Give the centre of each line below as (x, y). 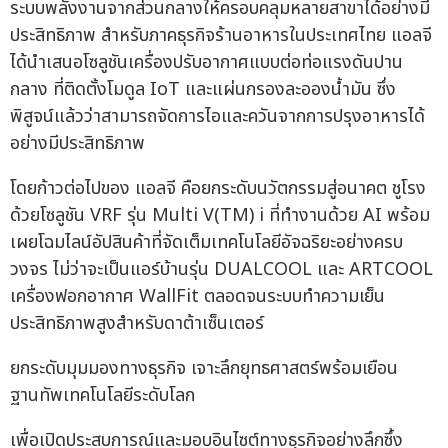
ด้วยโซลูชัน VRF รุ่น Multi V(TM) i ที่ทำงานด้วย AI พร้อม (220, 215)
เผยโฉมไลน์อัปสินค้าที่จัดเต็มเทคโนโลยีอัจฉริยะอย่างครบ (206, 242)
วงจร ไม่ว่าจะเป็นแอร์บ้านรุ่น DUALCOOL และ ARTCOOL (221, 269)
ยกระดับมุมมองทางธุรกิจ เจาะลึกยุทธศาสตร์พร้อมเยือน (204, 368)
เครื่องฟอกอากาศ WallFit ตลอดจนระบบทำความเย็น (197, 296)
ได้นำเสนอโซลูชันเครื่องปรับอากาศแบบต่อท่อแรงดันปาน (206, 62)
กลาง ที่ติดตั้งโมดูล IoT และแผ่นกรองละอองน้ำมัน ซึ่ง (203, 89)
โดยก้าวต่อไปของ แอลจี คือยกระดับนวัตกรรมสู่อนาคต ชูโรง (218, 188)
